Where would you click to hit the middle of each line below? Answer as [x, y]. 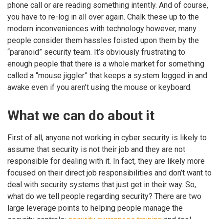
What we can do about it [81, 115]
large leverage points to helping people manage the [95, 208]
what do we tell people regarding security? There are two [104, 196]
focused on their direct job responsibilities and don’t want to [109, 173]
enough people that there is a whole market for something [106, 64]
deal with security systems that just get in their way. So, [102, 184]
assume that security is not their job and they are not [96, 149]
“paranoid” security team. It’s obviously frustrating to [96, 52]
